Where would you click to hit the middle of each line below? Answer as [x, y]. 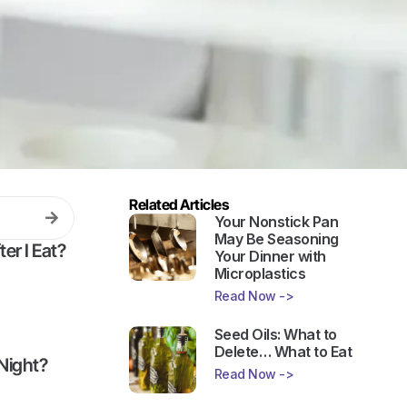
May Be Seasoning [276, 238]
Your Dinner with [270, 256]
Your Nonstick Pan [276, 221]
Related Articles [179, 204]
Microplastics [260, 273]
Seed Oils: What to [275, 334]
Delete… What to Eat [283, 351]
